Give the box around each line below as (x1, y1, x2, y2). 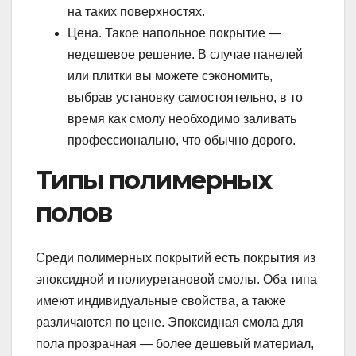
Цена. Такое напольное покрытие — (68, 26, 281, 41)
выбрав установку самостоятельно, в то (68, 91, 303, 105)
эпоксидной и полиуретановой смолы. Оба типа (36, 272, 317, 286)
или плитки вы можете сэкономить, (68, 69, 273, 83)
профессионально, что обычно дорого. (68, 133, 296, 148)
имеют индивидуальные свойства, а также (36, 293, 286, 308)
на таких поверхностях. (68, 5, 205, 19)
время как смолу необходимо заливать (68, 112, 296, 126)
